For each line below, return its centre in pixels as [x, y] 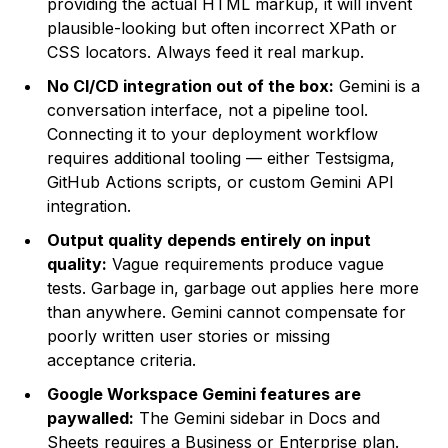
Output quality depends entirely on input [209, 240]
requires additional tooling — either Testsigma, [221, 158]
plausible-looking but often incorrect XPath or [222, 28]
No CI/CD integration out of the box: [191, 86]
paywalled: [91, 418]
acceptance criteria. [122, 360]
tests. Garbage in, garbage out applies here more [233, 288]
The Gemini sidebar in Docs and [257, 418]
